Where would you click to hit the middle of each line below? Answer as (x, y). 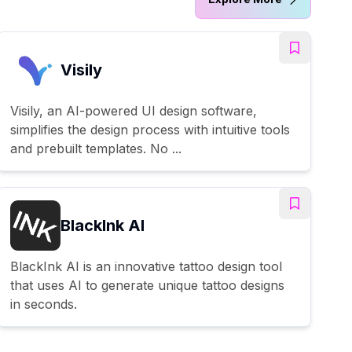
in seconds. (44, 304)
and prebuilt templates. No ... (96, 148)
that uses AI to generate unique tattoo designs (147, 285)
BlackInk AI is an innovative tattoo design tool (146, 266)
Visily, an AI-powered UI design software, (134, 110)
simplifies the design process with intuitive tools (150, 129)
